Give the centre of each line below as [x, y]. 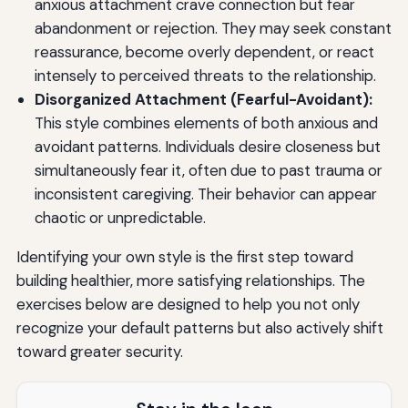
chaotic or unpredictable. [120, 218]
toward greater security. [99, 352]
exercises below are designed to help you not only [188, 305]
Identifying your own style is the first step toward [184, 257]
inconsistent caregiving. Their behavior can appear [205, 194]
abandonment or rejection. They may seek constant [213, 29]
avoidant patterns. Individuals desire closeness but [207, 147]
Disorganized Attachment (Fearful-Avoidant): [203, 100]
